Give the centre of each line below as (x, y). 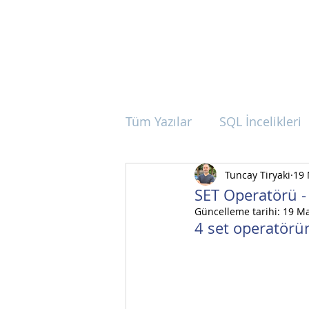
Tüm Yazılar (159, 121)
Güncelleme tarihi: (239, 211)
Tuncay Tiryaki (258, 175)
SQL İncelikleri (260, 121)
